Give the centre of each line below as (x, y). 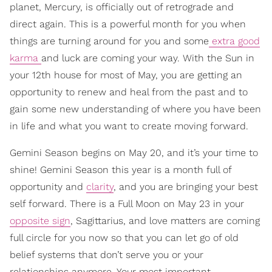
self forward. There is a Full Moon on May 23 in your (127, 204)
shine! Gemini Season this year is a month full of (121, 170)
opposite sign (40, 221)
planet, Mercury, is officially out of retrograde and (122, 7)
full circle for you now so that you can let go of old (124, 238)
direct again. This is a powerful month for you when (128, 24)
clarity (100, 187)
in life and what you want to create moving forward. (129, 126)
